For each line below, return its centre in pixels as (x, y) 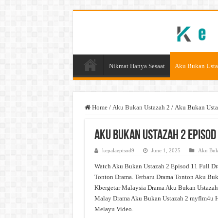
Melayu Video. (114, 209)
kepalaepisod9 (118, 150)
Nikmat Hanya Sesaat (137, 66)
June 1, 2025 (166, 150)
